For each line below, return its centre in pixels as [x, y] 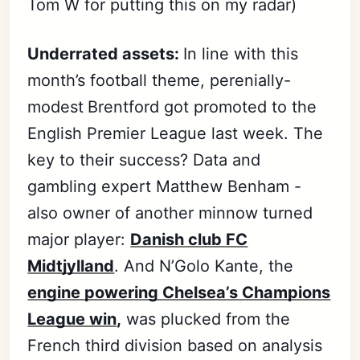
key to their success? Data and [144, 160]
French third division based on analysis [175, 345]
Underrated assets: [106, 53]
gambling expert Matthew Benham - [165, 186]
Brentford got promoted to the [202, 106]
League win [72, 319]
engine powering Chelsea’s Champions [179, 292]
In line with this [241, 53]
